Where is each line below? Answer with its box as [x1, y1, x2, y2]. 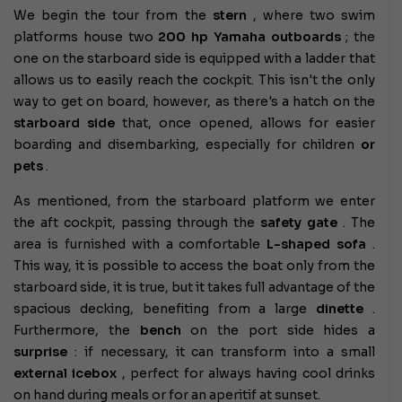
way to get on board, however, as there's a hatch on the [13, 92, 375, 109]
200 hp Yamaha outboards [158, 28, 341, 45]
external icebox [13, 364, 118, 381]
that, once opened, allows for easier [115, 114, 376, 131]
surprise [13, 343, 67, 360]
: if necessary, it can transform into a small [67, 343, 375, 360]
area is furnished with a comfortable [13, 235, 267, 252]
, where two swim [246, 6, 376, 23]
